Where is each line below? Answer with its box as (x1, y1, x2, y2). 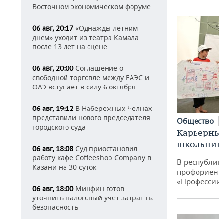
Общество (177, 116, 216, 126)
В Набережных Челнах (73, 104, 152, 113)
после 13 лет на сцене (32, 42, 107, 51)
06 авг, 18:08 (32, 144, 73, 153)
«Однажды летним (73, 23, 138, 33)
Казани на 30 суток (32, 162, 96, 172)
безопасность (32, 202, 78, 212)
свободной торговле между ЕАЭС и (32, 73, 149, 82)
